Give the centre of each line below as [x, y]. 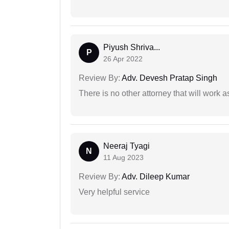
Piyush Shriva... [132, 48]
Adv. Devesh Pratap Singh [169, 78]
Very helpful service [114, 192]
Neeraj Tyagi [127, 146]
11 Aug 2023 [123, 158]
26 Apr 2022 [123, 59]
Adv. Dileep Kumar [155, 177]
